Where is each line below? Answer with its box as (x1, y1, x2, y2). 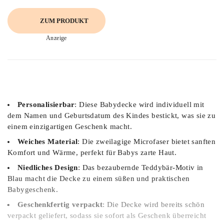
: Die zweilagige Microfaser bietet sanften (77, 137, 216, 145)
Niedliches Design (17, 163, 78, 171)
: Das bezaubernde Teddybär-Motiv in (77, 163, 203, 171)
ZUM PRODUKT (39, 16, 88, 24)
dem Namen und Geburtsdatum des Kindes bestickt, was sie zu (7, 111, 216, 119)
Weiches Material (17, 137, 78, 145)
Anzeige (46, 34, 67, 41)
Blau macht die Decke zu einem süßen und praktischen (7, 174, 190, 182)
